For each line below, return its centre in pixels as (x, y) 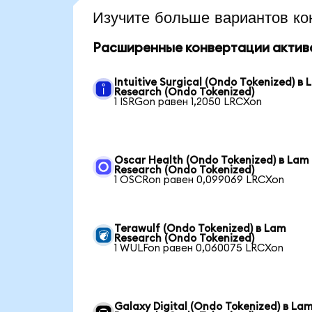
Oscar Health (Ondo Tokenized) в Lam (212, 160)
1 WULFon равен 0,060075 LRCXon (199, 248)
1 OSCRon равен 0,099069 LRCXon (200, 180)
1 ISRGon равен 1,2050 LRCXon (188, 102)
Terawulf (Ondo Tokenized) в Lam (201, 228)
